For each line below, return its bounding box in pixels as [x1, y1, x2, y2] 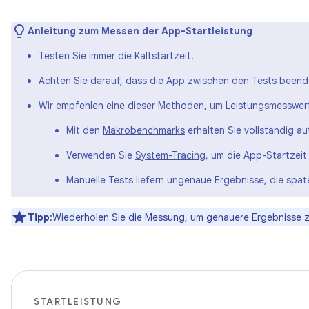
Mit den [66, 124, 103, 137]
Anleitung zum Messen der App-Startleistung [28, 25, 252, 37]
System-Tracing [135, 149, 206, 161]
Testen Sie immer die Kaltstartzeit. [39, 50, 194, 62]
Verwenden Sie [66, 149, 135, 161]
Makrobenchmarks [103, 124, 185, 137]
